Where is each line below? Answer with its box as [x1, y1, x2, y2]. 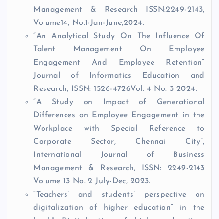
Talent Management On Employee [33, 45, 205, 54]
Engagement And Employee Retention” [33, 59, 205, 67]
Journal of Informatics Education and [33, 72, 205, 80]
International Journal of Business [33, 151, 205, 159]
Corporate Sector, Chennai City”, [33, 138, 205, 146]
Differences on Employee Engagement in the [33, 111, 205, 120]
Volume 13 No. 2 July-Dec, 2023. [33, 177, 151, 186]
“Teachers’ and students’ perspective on [33, 191, 205, 199]
